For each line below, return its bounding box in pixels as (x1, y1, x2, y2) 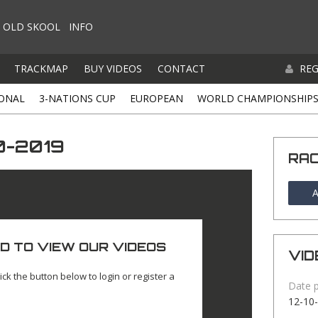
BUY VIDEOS (84, 62, 142, 75)
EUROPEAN (130, 92, 183, 105)
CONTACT (158, 62, 205, 75)
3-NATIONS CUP (39, 92, 116, 105)
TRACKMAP (14, 62, 68, 75)
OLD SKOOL (3, 20, 60, 33)
